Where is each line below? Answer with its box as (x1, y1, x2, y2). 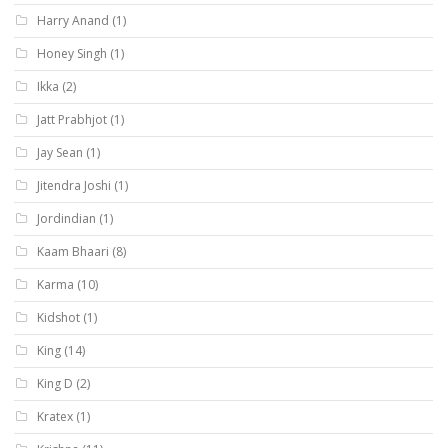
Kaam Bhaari (37, 242, 109, 260)
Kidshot (37, 308, 80, 326)
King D (37, 374, 73, 392)
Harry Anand (37, 11, 109, 29)
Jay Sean (37, 143, 83, 161)
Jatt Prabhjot (37, 110, 107, 128)
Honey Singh (37, 44, 107, 62)
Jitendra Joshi (37, 176, 111, 194)
